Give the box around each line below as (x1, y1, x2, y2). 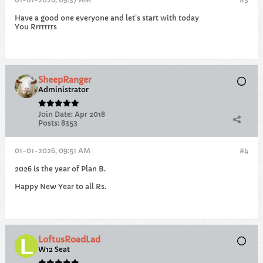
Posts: (38, 119, 59, 127)
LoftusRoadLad (38, 234, 100, 245)
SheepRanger (38, 75, 92, 85)
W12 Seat (38, 245, 70, 254)
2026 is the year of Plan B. (15, 164, 106, 173)
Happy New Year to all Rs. (15, 182, 106, 191)
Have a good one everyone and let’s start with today (15, 14, 199, 22)
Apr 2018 (75, 110, 105, 119)
